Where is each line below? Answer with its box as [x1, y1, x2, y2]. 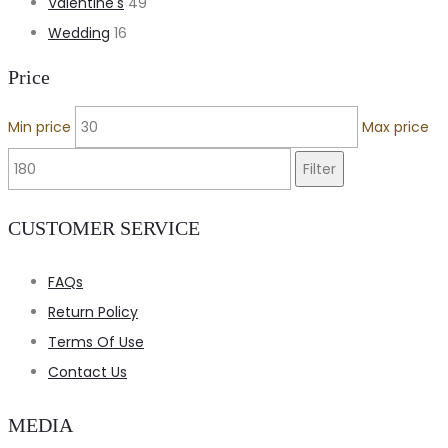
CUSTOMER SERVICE [8, 217, 200, 240]
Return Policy [48, 301, 138, 322]
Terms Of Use [48, 331, 144, 352]
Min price [8, 116, 71, 137]
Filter [303, 158, 336, 179]
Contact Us [48, 361, 127, 382]
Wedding [48, 23, 110, 44]
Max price [362, 116, 429, 137]
